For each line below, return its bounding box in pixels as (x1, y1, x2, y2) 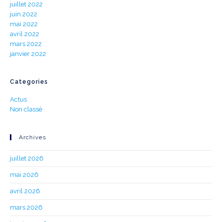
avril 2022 (10, 30, 39, 38)
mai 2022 (10, 20, 38, 28)
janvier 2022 (10, 50, 46, 58)
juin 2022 (10, 10, 37, 18)
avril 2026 (10, 187, 40, 195)
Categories (10, 78, 48, 86)
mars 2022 (10, 40, 42, 48)
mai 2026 (10, 171, 39, 179)
